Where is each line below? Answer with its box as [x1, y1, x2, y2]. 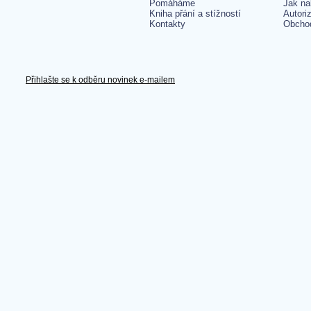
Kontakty [149, 19, 185, 29]
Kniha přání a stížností [149, 8, 241, 19]
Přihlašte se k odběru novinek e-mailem [26, 75, 175, 85]
